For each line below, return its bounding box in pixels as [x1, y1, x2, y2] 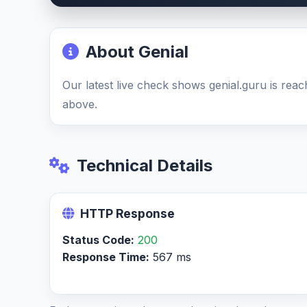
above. [62, 97, 97, 111]
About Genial [86, 42, 188, 62]
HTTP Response [80, 206, 175, 221]
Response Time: [62, 250, 149, 264]
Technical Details [77, 156, 212, 175]
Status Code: [62, 233, 134, 247]
